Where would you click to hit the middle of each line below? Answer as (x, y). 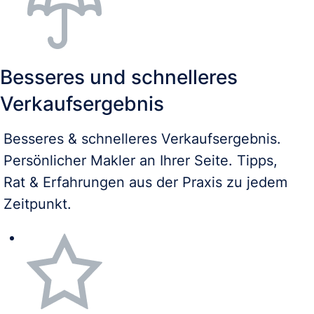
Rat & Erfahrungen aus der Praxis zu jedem (145, 182)
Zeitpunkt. (37, 204)
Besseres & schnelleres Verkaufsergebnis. (142, 138)
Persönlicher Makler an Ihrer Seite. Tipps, (141, 160)
